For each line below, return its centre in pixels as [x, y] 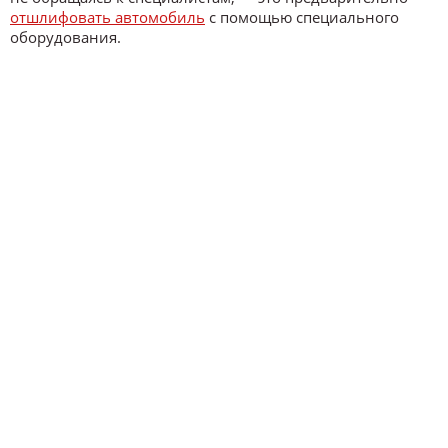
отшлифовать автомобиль [107, 16]
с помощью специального [302, 16]
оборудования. [65, 36]
